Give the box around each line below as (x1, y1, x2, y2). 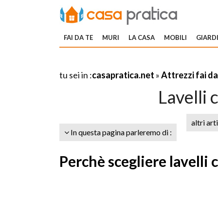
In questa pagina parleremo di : (69, 127, 172, 137)
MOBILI (164, 34, 187, 41)
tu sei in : (59, 70, 92, 80)
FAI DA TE (64, 34, 93, 41)
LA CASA (128, 34, 155, 41)
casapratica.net (92, 70, 154, 80)
